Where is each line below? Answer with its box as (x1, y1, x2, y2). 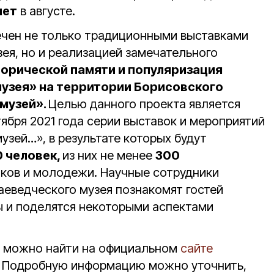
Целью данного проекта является (48, 97, 240, 111)
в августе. (17, 4, 75, 18)
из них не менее (62, 148, 155, 163)
